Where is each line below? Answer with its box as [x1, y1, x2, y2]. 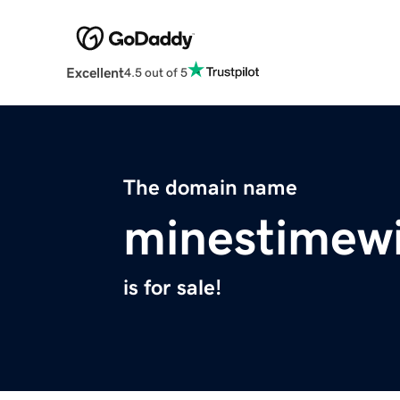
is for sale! [123, 277, 221, 299]
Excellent [65, 65, 124, 80]
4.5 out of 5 [123, 65, 187, 79]
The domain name [123, 177, 297, 199]
